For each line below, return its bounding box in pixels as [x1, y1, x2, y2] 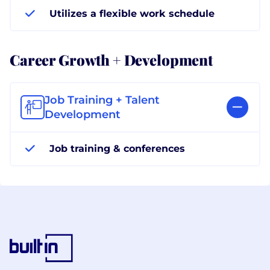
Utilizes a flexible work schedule [49, 7, 215, 19]
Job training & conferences [49, 142, 185, 154]
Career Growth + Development [10, 48, 213, 69]
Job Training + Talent [45, 93, 160, 107]
